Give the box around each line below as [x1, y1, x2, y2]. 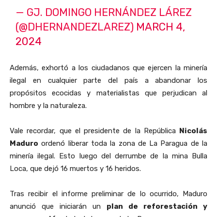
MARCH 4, [136, 20, 186, 33]
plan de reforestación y [107, 201, 207, 211]
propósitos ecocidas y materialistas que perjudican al [10, 88, 207, 97]
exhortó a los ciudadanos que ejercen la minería [42, 63, 207, 72]
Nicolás [179, 126, 207, 135]
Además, [10, 63, 42, 72]
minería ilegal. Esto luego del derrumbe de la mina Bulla [10, 151, 207, 160]
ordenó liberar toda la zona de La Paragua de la [38, 139, 207, 148]
